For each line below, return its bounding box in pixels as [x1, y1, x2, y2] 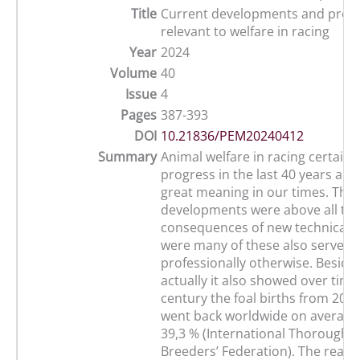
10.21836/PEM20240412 [161, 127, 304, 145]
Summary [98, 148, 157, 166]
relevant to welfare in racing [161, 22, 329, 41]
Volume [110, 64, 157, 83]
